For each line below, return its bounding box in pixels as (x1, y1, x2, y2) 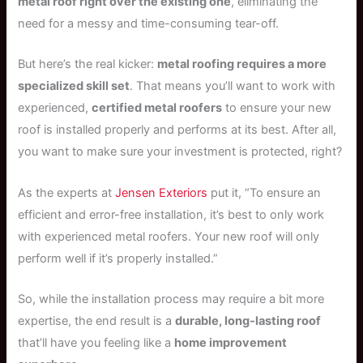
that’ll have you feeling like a (18, 335, 175, 350)
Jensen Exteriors (115, 185, 208, 200)
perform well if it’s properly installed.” (18, 250, 219, 266)
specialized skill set (18, 79, 130, 94)
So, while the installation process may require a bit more (18, 292, 325, 306)
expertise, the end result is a (18, 314, 176, 328)
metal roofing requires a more (157, 57, 327, 72)
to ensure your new (222, 100, 332, 116)
